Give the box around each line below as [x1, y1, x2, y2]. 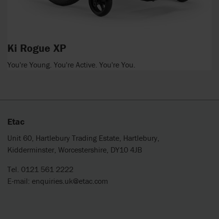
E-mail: [7, 175, 32, 186]
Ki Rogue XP [7, 42, 66, 55]
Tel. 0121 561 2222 [7, 164, 73, 174]
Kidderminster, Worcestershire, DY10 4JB [7, 144, 142, 154]
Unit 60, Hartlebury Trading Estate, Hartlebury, [7, 132, 159, 143]
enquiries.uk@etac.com [32, 175, 108, 186]
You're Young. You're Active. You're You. [7, 59, 135, 69]
